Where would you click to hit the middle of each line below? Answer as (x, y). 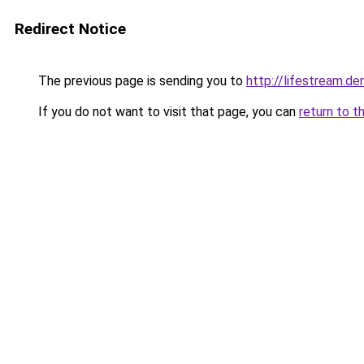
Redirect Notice (70, 29)
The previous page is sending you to (141, 81)
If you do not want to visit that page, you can (167, 112)
